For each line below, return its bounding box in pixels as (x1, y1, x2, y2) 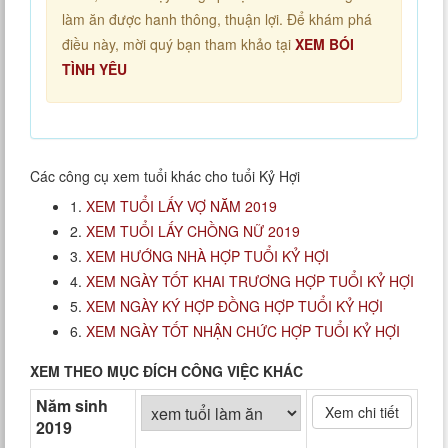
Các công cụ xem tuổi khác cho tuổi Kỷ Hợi (30, 166, 300, 187)
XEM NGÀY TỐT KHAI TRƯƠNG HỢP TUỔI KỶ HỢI (86, 271, 414, 292)
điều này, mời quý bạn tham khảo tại (62, 34, 295, 55)
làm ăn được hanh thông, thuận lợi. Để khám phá (62, 9, 372, 30)
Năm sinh (36, 394, 108, 418)
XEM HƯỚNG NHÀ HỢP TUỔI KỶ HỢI (86, 246, 329, 267)
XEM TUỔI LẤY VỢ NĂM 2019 (86, 196, 277, 217)
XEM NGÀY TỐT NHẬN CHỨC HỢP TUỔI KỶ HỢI (86, 321, 400, 342)
